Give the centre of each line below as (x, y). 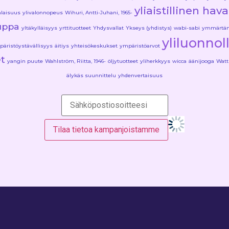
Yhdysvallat (108, 28)
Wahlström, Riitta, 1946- (75, 61)
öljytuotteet (123, 61)
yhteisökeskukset (94, 45)
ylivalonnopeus (43, 12)
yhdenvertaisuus (140, 75)
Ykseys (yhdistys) (148, 28)
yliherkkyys (155, 61)
